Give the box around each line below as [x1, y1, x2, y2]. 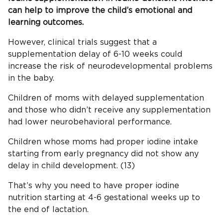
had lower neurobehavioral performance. [8, 118, 172, 126]
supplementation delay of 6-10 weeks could [8, 50, 182, 59]
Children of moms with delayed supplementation [8, 94, 204, 103]
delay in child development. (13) [8, 162, 135, 170]
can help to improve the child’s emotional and [8, 6, 192, 15]
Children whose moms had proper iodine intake [8, 138, 198, 146]
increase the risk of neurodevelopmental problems [8, 62, 213, 71]
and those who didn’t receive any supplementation [8, 106, 211, 114]
